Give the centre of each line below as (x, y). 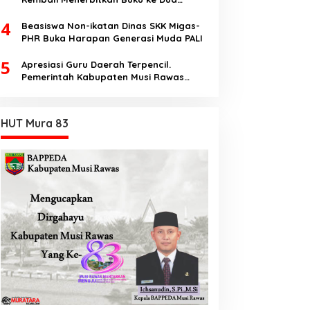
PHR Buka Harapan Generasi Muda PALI (112, 38)
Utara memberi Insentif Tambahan (101, 90)
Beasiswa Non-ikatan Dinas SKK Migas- (110, 26)
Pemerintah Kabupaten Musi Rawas (102, 77)
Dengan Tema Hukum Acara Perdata (105, 12)
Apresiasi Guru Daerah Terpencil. (96, 65)
